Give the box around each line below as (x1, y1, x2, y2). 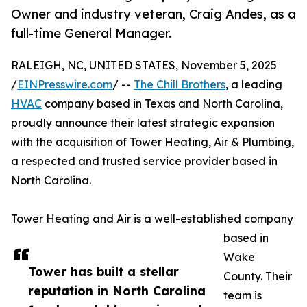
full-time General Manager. (11, 25, 172, 41)
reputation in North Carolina (28, 283, 206, 299)
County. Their (223, 269, 292, 284)
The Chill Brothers (134, 77, 225, 92)
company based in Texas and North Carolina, (42, 97, 283, 111)
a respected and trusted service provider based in (11, 154, 278, 169)
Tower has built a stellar (28, 264, 179, 280)
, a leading (225, 77, 282, 92)
